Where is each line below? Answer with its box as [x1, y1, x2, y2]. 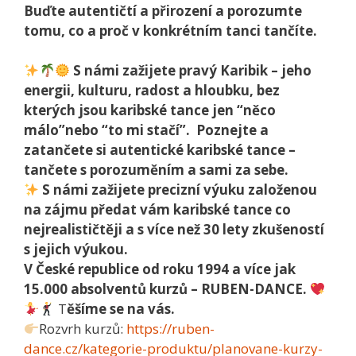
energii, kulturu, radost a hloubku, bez [24, 81, 280, 100]
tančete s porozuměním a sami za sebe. [24, 161, 288, 180]
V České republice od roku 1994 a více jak [24, 260, 296, 279]
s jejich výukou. [24, 240, 128, 259]
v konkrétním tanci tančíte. [132, 21, 323, 40]
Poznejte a [193, 121, 269, 140]
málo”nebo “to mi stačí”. [24, 121, 190, 140]
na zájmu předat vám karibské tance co [24, 200, 291, 219]
